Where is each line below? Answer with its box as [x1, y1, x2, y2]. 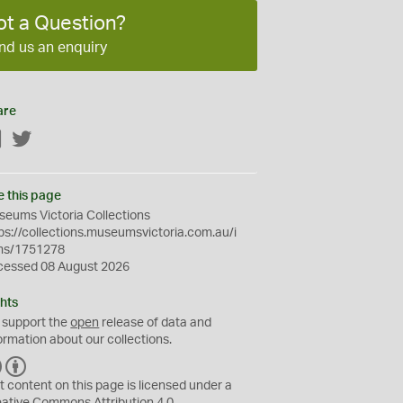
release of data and [99, 317, 212, 329]
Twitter [32, 134, 72, 147]
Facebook [3, 134, 60, 147]
